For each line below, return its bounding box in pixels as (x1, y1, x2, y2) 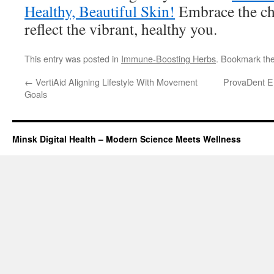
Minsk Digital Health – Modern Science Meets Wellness (12, 133, 241, 145)
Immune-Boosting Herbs (121, 52, 216, 65)
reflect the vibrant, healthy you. (24, 18, 217, 39)
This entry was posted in (24, 52, 121, 65)
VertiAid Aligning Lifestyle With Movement (33, 75, 198, 88)
